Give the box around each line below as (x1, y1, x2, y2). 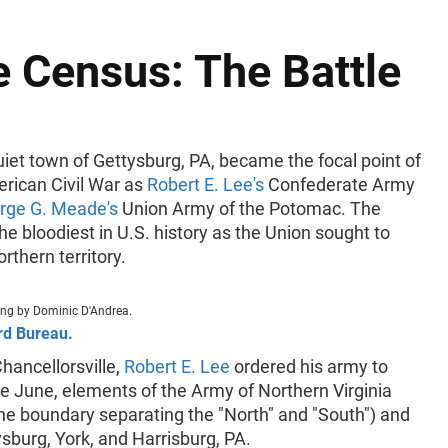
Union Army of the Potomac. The (118, 198, 382, 219)
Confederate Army (264, 174, 416, 195)
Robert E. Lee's (147, 174, 265, 195)
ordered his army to (230, 356, 389, 377)
